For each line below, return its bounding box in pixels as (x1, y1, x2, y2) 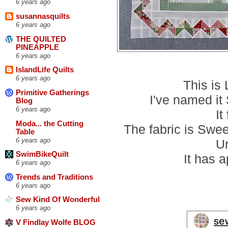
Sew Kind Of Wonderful (16, 195, 100, 204)
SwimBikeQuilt (16, 150, 69, 159)
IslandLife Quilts (16, 66, 74, 74)
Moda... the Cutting (16, 119, 83, 128)
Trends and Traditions (16, 173, 93, 181)
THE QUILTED (16, 35, 66, 43)
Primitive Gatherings (16, 88, 89, 97)
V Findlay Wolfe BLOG (16, 218, 96, 227)
